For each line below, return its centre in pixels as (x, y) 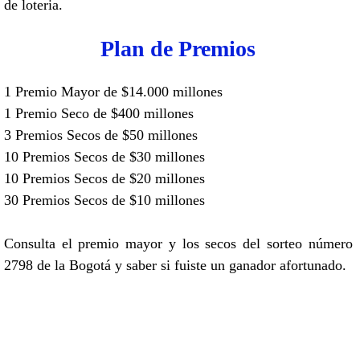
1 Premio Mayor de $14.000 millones (113, 91)
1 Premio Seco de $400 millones (99, 113)
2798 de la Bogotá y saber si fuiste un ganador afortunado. (175, 265)
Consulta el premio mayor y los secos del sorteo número (178, 243)
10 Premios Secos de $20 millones (104, 178)
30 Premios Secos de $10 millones (104, 200)
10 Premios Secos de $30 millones (104, 156)
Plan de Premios (178, 48)
